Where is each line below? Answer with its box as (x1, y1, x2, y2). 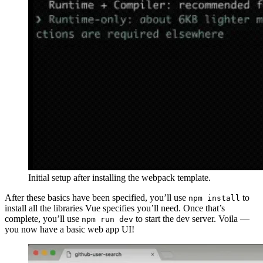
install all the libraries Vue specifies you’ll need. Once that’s (5, 203, 225, 214)
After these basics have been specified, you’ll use (5, 193, 188, 203)
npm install (188, 194, 240, 203)
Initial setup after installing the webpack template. (28, 173, 211, 183)
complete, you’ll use (5, 214, 82, 224)
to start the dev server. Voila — (133, 214, 249, 224)
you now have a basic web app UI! (5, 224, 134, 235)
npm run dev (82, 215, 133, 224)
